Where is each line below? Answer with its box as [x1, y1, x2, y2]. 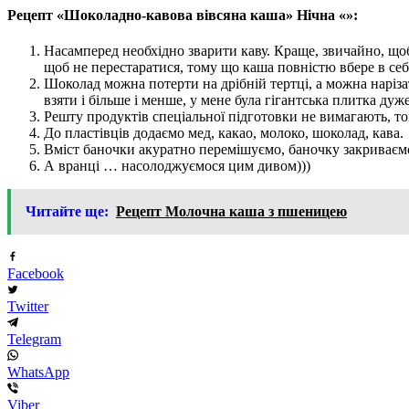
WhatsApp [7, 363, 69, 380]
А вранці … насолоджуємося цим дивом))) [44, 157, 310, 173]
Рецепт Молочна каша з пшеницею [116, 203, 347, 219]
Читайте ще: [26, 203, 109, 219]
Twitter [7, 298, 48, 314]
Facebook [7, 265, 64, 281]
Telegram [7, 330, 61, 347]
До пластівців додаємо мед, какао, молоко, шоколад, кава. [44, 124, 404, 141]
